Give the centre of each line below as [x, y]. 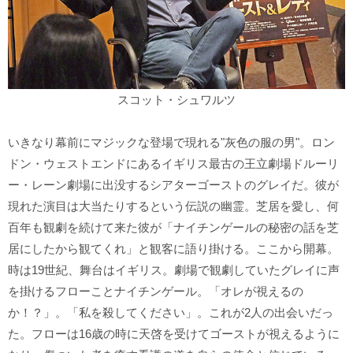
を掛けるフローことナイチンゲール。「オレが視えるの [156, 291]
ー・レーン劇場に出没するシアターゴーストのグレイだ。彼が [173, 184]
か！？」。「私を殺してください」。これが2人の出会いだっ [171, 312]
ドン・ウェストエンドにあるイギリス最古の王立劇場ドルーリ [173, 163]
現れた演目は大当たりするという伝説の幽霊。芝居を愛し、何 [173, 206]
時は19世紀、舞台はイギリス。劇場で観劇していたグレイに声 [174, 269]
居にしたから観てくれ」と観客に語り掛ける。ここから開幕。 [173, 248]
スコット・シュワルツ [176, 99]
